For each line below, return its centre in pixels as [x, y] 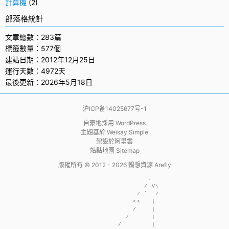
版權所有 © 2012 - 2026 [93, 165]
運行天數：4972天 [35, 71]
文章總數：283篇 [33, 37]
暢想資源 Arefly [150, 165]
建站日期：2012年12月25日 [50, 60]
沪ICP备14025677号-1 [114, 109]
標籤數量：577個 [33, 48]
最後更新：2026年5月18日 [49, 82]
